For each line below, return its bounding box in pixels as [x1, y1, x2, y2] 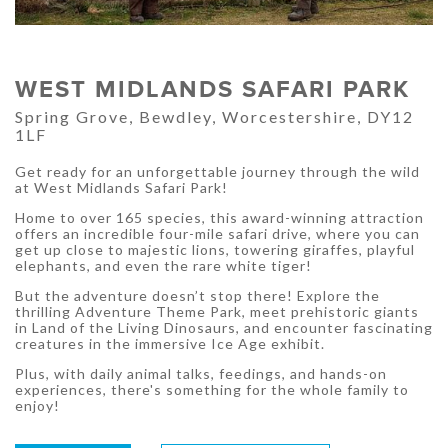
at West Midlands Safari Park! [15, 179, 228, 197]
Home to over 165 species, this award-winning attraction [15, 209, 424, 227]
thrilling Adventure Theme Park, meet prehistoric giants [15, 303, 419, 321]
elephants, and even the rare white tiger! [15, 257, 312, 275]
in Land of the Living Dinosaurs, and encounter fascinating [15, 319, 433, 337]
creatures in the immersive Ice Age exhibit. [15, 335, 325, 353]
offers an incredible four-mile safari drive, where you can [15, 225, 420, 243]
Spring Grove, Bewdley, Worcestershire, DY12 [15, 107, 414, 127]
